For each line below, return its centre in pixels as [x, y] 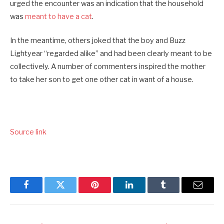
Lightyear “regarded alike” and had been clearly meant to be [111, 53]
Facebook [43, 192]
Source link [28, 132]
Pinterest [110, 192]
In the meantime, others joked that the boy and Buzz [98, 40]
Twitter [73, 192]
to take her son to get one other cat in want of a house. [102, 79]
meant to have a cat [58, 16]
